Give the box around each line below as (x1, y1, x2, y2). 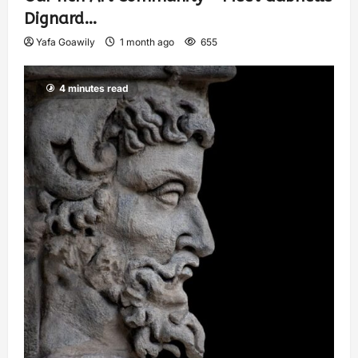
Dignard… (24, 9, 97, 28)
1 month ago (117, 35, 177, 48)
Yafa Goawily (36, 35, 95, 48)
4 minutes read (59, 82, 129, 94)
